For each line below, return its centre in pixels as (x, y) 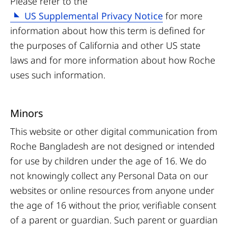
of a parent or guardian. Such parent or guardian (114, 220)
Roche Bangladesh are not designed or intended (112, 146)
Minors (27, 113)
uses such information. (58, 75)
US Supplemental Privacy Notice (94, 16)
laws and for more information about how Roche (113, 60)
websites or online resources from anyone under (112, 190)
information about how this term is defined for (108, 31)
